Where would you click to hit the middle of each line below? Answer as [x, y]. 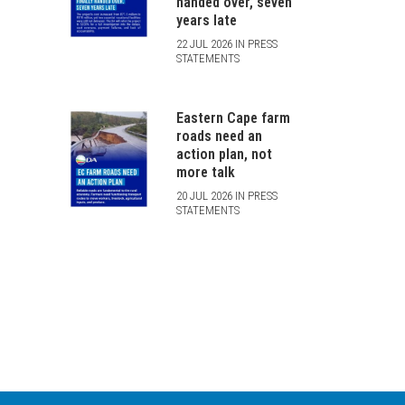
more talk [205, 172]
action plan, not [224, 154]
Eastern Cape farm [233, 118]
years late [206, 20]
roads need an [219, 136]
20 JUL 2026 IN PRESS [226, 195]
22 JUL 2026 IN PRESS [226, 43]
